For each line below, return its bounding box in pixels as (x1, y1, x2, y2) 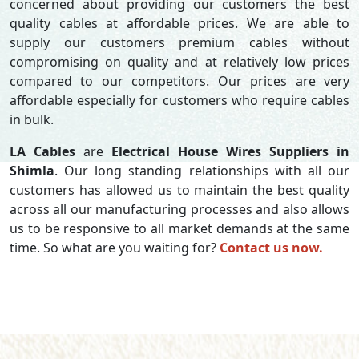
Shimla (10, 162, 54, 179)
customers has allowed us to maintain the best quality (10, 181, 349, 199)
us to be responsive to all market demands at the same (10, 220, 349, 237)
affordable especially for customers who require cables (10, 91, 349, 109)
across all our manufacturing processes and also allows (10, 200, 349, 218)
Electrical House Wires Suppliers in (111, 143, 349, 160)
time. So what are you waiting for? (10, 239, 220, 256)
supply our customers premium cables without (10, 34, 349, 51)
